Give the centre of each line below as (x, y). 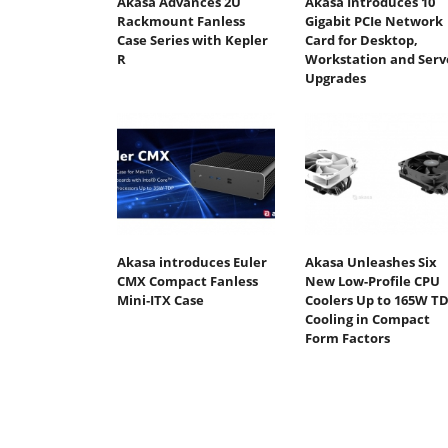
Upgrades (335, 78)
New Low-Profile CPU (372, 280)
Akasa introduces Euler (192, 261)
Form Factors (347, 337)
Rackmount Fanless (181, 21)
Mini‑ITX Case (160, 299)
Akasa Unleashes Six (370, 261)
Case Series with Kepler (192, 40)
